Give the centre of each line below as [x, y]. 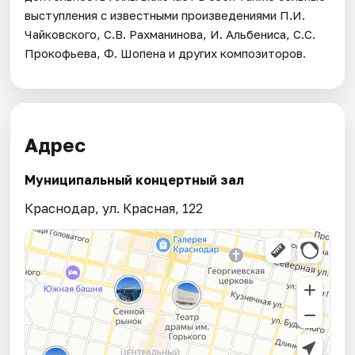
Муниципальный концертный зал [135, 179]
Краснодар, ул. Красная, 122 [114, 208]
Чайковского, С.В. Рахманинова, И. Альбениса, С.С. [170, 34]
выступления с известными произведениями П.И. [165, 15]
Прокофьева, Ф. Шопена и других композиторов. [166, 53]
